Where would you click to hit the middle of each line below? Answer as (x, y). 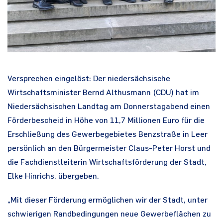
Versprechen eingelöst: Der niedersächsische (89, 79)
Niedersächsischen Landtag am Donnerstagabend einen (109, 107)
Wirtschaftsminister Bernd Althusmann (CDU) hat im (103, 93)
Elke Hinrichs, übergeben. (53, 177)
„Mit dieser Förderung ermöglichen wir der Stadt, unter (108, 201)
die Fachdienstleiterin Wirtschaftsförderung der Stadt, (107, 163)
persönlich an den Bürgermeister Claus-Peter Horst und (109, 149)
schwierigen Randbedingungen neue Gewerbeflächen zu (109, 215)
